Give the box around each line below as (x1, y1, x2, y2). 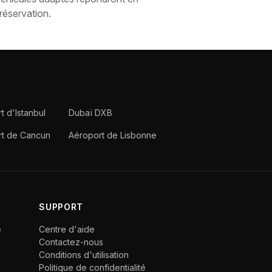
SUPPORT (39, 202, 84, 212)
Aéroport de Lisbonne (68, 130, 157, 140)
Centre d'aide (39, 224, 95, 234)
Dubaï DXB (68, 107, 112, 118)
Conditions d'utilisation (39, 250, 129, 260)
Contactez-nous (39, 237, 104, 247)
